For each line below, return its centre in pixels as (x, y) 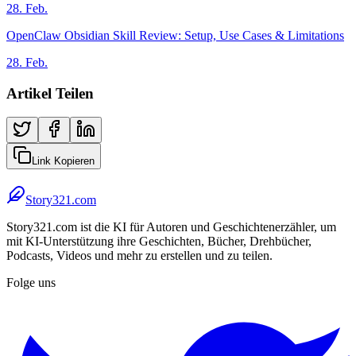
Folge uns (31, 283)
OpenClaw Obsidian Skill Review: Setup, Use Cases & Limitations (175, 35)
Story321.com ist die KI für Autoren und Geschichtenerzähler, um (171, 227)
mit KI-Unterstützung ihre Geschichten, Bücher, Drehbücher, (159, 242)
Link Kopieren (63, 161)
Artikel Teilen (50, 93)
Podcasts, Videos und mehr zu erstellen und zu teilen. (139, 256)
